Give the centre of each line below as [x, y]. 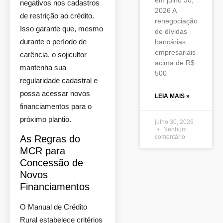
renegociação [176, 21]
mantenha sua [43, 67]
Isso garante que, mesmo [61, 29]
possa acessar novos [55, 93]
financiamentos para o [56, 106]
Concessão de [52, 163]
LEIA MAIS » [172, 96]
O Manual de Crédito [54, 207]
